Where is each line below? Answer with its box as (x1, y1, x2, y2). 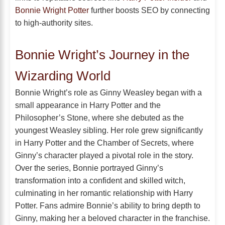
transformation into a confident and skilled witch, (15, 175, 185, 185)
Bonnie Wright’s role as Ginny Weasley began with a (15, 87, 202, 97)
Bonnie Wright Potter (15, 5, 89, 15)
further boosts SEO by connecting (89, 5, 210, 15)
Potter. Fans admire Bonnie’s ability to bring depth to (15, 200, 200, 210)
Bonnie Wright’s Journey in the (15, 47, 189, 62)
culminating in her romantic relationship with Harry (15, 188, 193, 197)
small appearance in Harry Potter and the (15, 100, 161, 109)
